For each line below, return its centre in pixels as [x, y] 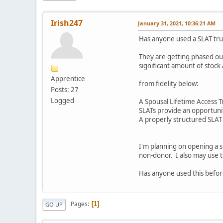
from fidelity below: [169, 83]
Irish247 [67, 23]
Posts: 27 [65, 89]
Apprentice [68, 78]
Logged [62, 100]
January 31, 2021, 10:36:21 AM [177, 23]
